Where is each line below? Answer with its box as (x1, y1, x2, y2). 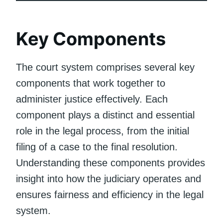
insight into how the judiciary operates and (16, 173, 201, 184)
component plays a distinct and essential (16, 109, 195, 120)
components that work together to (16, 77, 165, 89)
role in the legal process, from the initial (16, 125, 189, 136)
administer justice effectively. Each (16, 93, 168, 105)
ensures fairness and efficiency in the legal (16, 189, 204, 200)
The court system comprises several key (16, 61, 195, 73)
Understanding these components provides (16, 157, 205, 168)
